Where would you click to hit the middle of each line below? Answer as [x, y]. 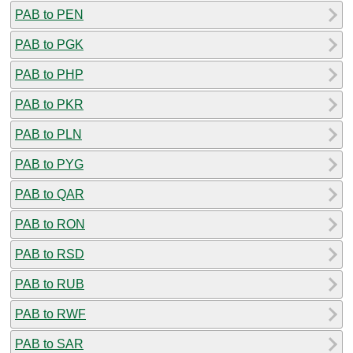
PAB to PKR [49, 104]
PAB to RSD [50, 254]
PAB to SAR [49, 344]
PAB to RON [50, 224]
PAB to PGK [49, 44]
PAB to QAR [50, 194]
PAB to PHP [49, 74]
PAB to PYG [49, 164]
